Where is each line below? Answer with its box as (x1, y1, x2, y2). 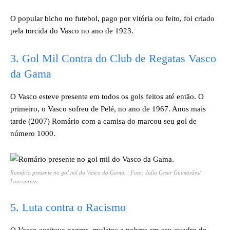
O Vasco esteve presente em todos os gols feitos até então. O (10, 92, 204, 101)
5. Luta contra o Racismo (10, 201, 126, 214)
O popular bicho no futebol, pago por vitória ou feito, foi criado (10, 14, 215, 23)
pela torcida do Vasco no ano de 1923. (10, 27, 133, 35)
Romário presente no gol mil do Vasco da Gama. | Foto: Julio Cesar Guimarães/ (10, 169, 201, 176)
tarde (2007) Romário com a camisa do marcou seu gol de (10, 117, 197, 125)
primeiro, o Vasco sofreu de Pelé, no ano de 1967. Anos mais (10, 105, 206, 113)
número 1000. (10, 129, 55, 138)
